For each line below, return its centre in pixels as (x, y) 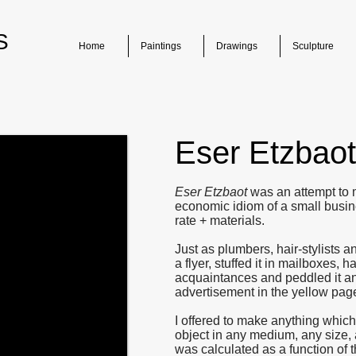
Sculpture (313, 46)
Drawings (237, 46)
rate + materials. (220, 221)
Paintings (161, 46)
